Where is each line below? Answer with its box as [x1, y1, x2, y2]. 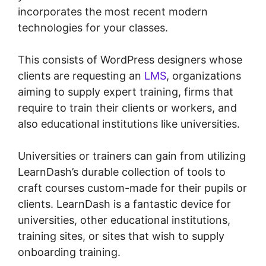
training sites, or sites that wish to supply [18, 230, 224, 243]
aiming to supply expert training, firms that [18, 85, 233, 99]
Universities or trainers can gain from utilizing [18, 150, 246, 163]
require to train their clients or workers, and [18, 102, 237, 115]
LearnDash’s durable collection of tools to [18, 166, 226, 179]
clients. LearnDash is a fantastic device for [18, 198, 231, 211]
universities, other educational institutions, [18, 214, 230, 227]
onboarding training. [18, 246, 121, 259]
